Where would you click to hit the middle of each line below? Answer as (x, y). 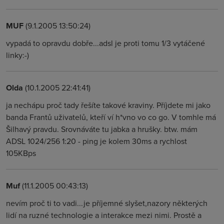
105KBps (21, 153)
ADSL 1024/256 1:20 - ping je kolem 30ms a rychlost (96, 141)
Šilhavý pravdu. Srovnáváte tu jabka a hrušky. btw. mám (102, 129)
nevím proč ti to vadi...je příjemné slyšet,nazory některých (107, 203)
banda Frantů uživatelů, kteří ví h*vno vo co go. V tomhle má (111, 117)
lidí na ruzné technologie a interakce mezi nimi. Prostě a (104, 215)
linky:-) (17, 55)
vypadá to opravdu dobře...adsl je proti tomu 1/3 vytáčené (105, 43)
